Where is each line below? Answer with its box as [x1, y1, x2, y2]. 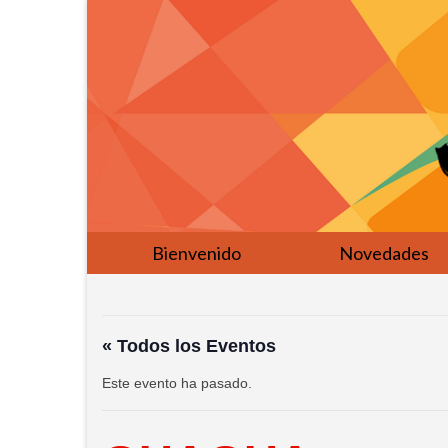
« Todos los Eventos [102, 336, 276, 357]
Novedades [339, 242, 430, 265]
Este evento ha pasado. [102, 375, 252, 392]
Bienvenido [151, 242, 241, 265]
